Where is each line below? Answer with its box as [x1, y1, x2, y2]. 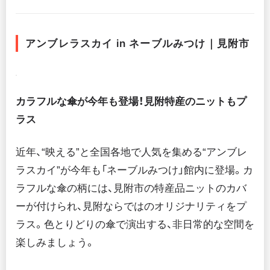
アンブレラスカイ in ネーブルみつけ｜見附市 [25, 37, 250, 50]
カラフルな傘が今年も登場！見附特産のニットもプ [16, 96, 246, 108]
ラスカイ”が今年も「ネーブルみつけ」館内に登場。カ [16, 165, 253, 177]
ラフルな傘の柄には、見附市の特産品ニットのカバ [16, 183, 246, 195]
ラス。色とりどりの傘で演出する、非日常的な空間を [16, 219, 254, 231]
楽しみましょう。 [16, 237, 95, 249]
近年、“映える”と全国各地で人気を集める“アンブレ [16, 146, 247, 159]
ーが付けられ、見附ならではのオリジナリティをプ [16, 201, 246, 213]
